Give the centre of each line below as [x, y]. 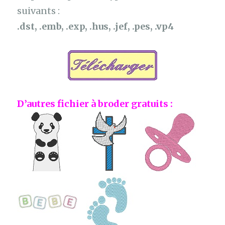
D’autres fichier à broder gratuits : [95, 104]
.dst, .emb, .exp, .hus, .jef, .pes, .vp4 [96, 27]
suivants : [39, 11]
